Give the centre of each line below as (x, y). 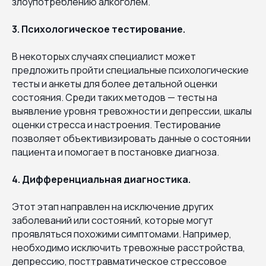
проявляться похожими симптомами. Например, (122, 234)
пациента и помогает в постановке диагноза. (115, 152)
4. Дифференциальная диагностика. (101, 179)
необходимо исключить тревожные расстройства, (129, 247)
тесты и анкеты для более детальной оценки (115, 83)
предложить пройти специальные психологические (130, 70)
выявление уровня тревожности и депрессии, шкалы (132, 111)
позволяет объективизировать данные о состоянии (131, 138)
